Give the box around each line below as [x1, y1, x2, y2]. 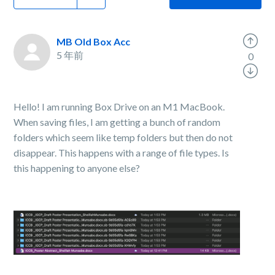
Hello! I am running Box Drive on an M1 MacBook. [14, 101, 225, 112]
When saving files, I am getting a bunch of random [14, 116, 221, 128]
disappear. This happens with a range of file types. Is [14, 147, 230, 158]
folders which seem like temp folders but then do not [14, 131, 233, 143]
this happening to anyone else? [14, 162, 141, 174]
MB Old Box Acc [56, 36, 131, 47]
